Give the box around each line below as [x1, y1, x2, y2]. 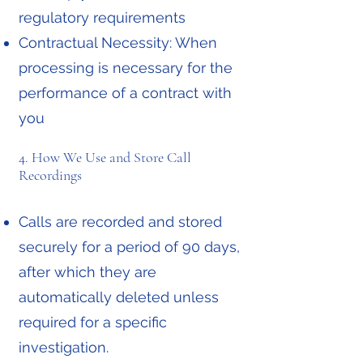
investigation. [19, 339, 109, 356]
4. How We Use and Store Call [19, 148, 191, 166]
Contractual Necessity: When [19, 34, 217, 51]
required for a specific [19, 314, 167, 331]
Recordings [19, 166, 82, 184]
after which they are [19, 263, 156, 280]
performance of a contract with [19, 84, 232, 101]
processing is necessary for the [19, 59, 233, 76]
